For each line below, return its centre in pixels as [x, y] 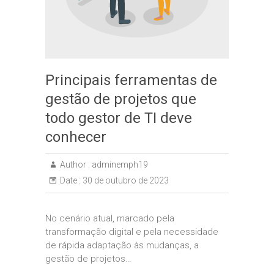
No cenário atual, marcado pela [110, 218]
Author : [75, 165]
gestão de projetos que [121, 99]
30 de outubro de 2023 [125, 180]
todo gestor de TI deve [119, 118]
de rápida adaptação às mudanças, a [122, 245]
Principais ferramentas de [131, 80]
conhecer [76, 137]
